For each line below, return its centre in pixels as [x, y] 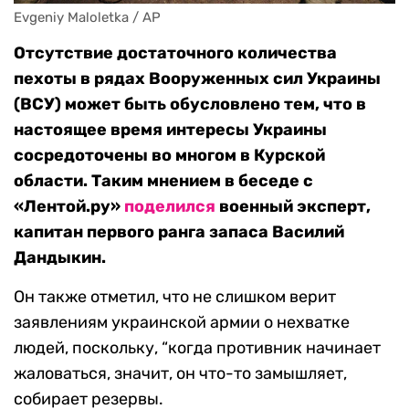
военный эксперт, [293, 207]
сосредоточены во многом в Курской [169, 156]
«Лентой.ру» [69, 207]
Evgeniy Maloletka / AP [87, 18]
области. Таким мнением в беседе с [163, 181]
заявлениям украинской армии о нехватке [182, 323]
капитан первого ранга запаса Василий [179, 232]
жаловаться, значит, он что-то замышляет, [180, 374]
